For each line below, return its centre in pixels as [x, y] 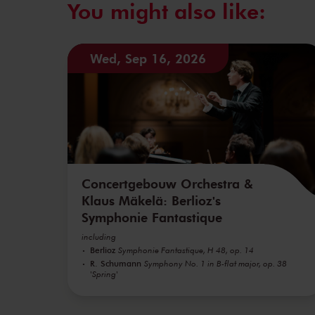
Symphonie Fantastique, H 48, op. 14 [186, 250]
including [99, 236]
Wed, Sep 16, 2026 [148, 58]
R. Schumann [116, 263]
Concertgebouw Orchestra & [167, 183]
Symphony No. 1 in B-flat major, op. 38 [216, 263]
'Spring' [104, 274]
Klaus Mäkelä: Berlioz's [151, 200]
